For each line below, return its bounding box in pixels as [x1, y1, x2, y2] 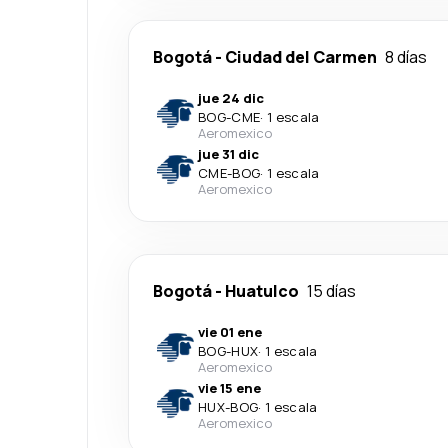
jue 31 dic [198, 145, 259, 163]
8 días [385, 46, 427, 68]
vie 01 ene [198, 323, 262, 341]
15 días [307, 280, 356, 302]
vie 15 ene [198, 379, 261, 397]
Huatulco [225, 280, 299, 302]
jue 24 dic [198, 89, 264, 107]
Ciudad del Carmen [225, 46, 377, 68]
